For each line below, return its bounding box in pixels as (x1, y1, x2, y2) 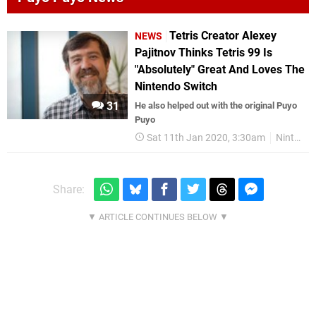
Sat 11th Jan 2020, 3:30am (147, 132, 266, 145)
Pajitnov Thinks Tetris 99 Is (135, 46, 273, 60)
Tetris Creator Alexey (169, 29, 277, 43)
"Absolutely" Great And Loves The (135, 63, 305, 77)
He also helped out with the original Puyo (135, 100, 298, 111)
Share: (52, 183, 85, 197)
